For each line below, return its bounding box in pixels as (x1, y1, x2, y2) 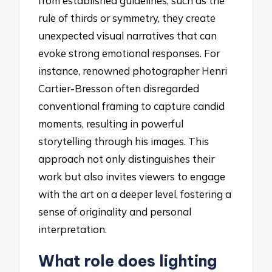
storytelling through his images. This (38, 135, 209, 148)
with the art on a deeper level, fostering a (38, 188, 232, 201)
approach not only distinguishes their (38, 152, 215, 166)
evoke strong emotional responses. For (38, 47, 220, 60)
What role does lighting (38, 251, 217, 271)
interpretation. (38, 223, 107, 236)
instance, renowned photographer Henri (38, 64, 228, 78)
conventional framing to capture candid (38, 100, 225, 113)
